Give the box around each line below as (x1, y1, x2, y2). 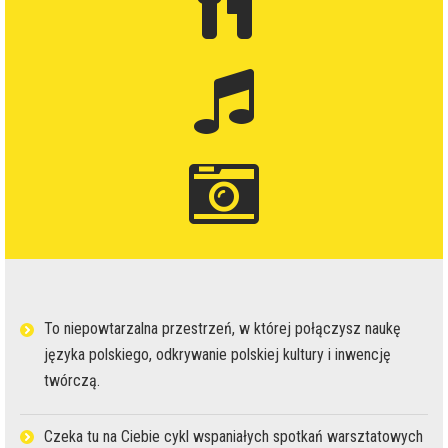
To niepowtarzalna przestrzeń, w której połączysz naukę (44, 319, 401, 339)
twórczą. (44, 371, 100, 391)
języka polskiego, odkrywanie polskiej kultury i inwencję (44, 345, 391, 365)
